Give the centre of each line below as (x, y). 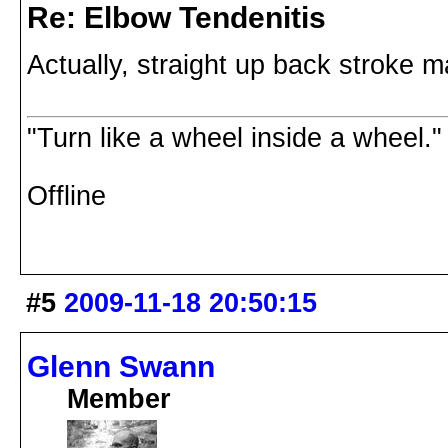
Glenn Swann (121, 367)
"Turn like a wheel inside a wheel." (234, 138)
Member (119, 399)
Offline (66, 196)
